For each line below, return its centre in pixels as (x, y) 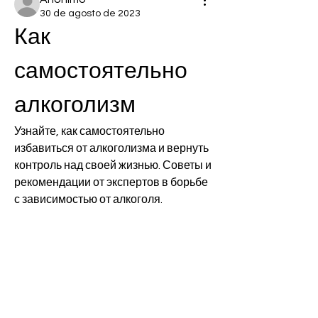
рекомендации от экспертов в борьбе (111, 182)
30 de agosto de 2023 (90, 13)
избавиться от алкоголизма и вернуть (111, 148)
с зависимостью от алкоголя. (88, 199)
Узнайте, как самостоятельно (89, 131)
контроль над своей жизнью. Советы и (113, 165)
